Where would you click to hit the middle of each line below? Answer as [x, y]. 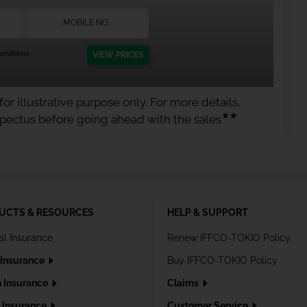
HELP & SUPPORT [208, 212]
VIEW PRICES [118, 54]
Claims [184, 283]
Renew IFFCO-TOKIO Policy [229, 237]
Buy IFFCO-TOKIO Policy [222, 260]
